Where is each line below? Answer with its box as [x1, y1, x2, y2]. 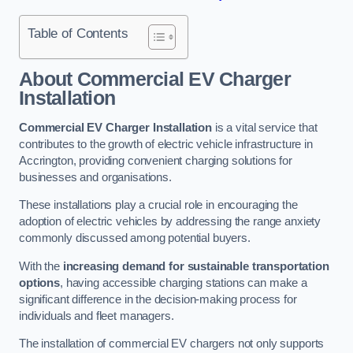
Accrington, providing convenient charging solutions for [19, 154, 293, 167]
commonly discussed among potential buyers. [19, 232, 251, 245]
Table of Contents [28, 24, 128, 41]
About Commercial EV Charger [19, 69, 291, 91]
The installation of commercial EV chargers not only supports [19, 337, 325, 351]
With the [19, 259, 63, 273]
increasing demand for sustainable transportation [62, 259, 329, 273]
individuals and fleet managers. [19, 309, 174, 322]
